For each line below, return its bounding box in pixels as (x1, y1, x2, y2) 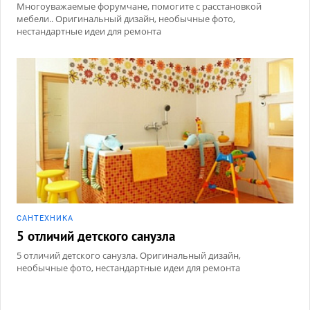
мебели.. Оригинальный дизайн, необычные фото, (17, 12, 235, 25)
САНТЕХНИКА (17, 213, 73, 223)
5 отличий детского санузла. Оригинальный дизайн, (17, 248, 241, 262)
